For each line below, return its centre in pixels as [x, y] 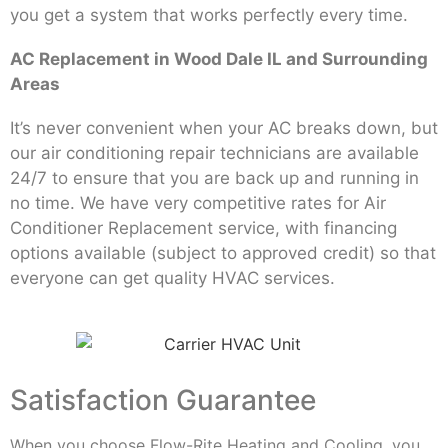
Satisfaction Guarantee [163, 400]
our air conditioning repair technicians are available [214, 153]
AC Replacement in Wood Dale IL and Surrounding [219, 59]
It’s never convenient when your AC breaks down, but [224, 128]
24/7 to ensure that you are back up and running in [214, 178]
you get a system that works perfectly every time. [209, 14]
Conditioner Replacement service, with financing [203, 228]
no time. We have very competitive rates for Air [198, 203]
